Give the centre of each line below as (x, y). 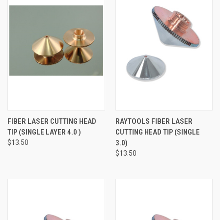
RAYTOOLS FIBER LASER (154, 121)
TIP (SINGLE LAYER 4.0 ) (44, 132)
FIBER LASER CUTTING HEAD (52, 121)
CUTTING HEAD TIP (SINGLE (157, 132)
